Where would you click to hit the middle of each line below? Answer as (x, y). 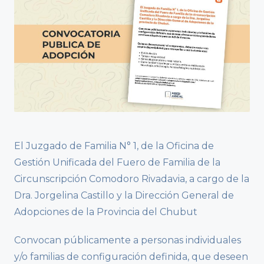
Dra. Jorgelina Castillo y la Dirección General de (124, 196)
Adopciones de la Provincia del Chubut (106, 212)
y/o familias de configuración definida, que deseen (131, 257)
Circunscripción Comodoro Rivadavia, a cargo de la (132, 179)
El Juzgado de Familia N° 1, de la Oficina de (114, 146)
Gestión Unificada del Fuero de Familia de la (117, 163)
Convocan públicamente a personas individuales (128, 240)
